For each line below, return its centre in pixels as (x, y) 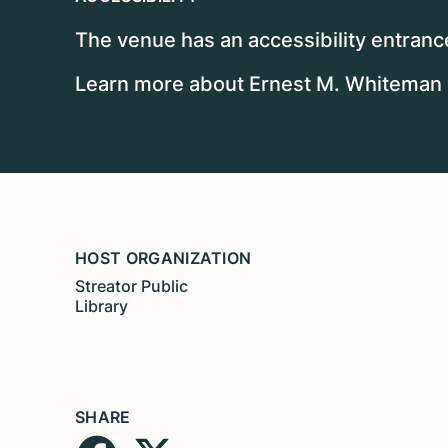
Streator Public (131, 285)
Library (101, 305)
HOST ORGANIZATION (163, 257)
